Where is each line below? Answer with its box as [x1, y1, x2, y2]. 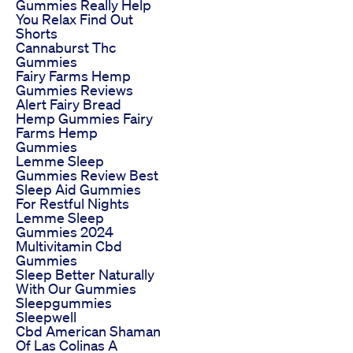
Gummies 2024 [16, 222, 113, 240]
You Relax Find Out [16, 9, 133, 28]
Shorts [16, 24, 58, 42]
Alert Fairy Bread [16, 95, 121, 113]
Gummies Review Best [16, 165, 158, 184]
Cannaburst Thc [16, 38, 116, 56]
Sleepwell [16, 307, 76, 325]
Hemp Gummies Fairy [16, 109, 153, 127]
